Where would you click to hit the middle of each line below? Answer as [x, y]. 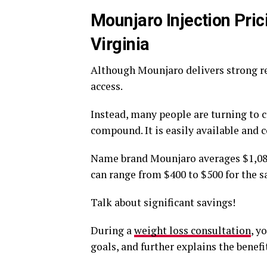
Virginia [120, 44]
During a [112, 230]
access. [107, 86]
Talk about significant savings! [163, 202]
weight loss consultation [193, 230]
